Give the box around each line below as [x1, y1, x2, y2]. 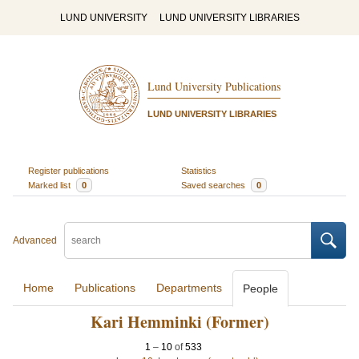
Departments [156, 281, 222, 294]
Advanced [13, 235, 57, 246]
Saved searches [181, 179, 248, 190]
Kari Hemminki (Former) [90, 310, 269, 333]
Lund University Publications [147, 79, 280, 95]
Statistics [181, 165, 216, 175]
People [243, 282, 278, 295]
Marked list [27, 179, 73, 190]
